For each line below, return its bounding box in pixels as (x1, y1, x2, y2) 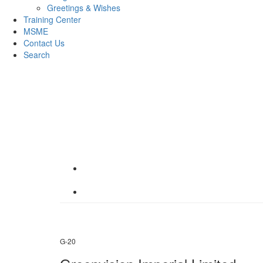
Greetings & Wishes (47, 1, 120, 14)
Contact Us (23, 36, 65, 49)
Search (23, 48, 50, 60)
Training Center (23, 13, 81, 25)
